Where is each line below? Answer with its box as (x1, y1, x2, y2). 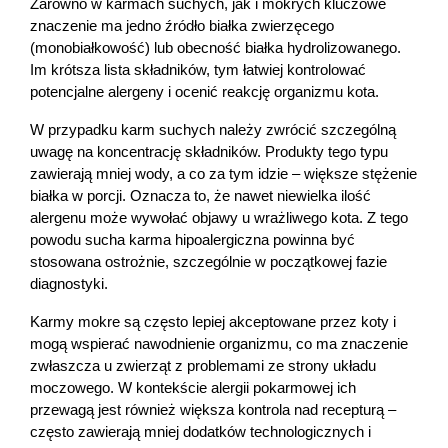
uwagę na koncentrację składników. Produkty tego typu (30, 143, 388, 160)
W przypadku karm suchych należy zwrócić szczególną (30, 121, 396, 138)
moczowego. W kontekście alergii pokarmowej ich (30, 379, 356, 396)
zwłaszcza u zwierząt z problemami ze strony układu (30, 357, 376, 374)
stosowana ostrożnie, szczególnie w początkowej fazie (30, 253, 387, 270)
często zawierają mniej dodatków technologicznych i (30, 423, 371, 440)
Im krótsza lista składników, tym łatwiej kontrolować (30, 61, 366, 78)
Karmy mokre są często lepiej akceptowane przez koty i (30, 313, 396, 330)
